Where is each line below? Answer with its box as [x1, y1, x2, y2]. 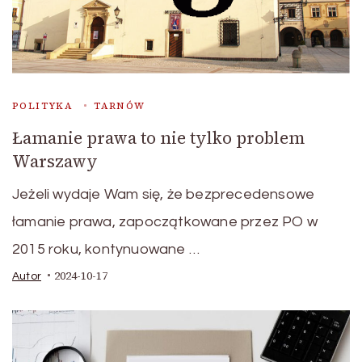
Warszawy [12, 149, 98, 173]
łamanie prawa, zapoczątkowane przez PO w [12, 213, 318, 229]
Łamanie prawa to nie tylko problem [12, 125, 305, 149]
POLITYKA [12, 99, 74, 112]
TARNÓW [94, 99, 145, 112]
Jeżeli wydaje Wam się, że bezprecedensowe [12, 186, 315, 202]
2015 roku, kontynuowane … [12, 241, 200, 257]
